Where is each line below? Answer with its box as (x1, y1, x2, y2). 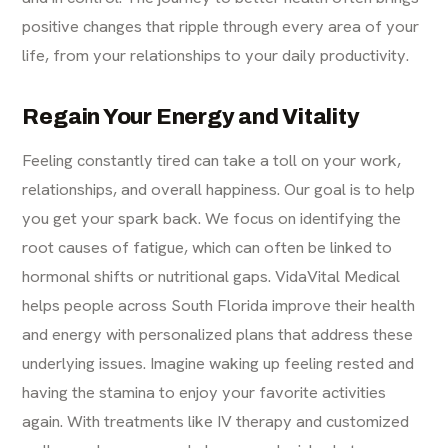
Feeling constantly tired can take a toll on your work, (22, 149, 402, 172)
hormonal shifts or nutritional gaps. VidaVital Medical (22, 265, 401, 288)
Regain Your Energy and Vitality (22, 105, 360, 130)
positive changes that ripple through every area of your (22, 15, 420, 38)
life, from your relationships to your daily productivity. (22, 44, 410, 67)
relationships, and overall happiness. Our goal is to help (22, 178, 416, 201)
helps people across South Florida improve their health (22, 294, 416, 317)
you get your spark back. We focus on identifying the (22, 207, 402, 230)
